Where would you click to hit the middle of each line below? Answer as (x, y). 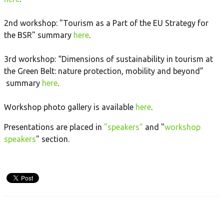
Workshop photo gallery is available (70, 107)
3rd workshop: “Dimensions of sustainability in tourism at (108, 59)
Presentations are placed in (54, 127)
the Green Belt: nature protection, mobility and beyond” (104, 71)
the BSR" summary (39, 35)
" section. (53, 139)
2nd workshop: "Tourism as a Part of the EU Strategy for (106, 23)
